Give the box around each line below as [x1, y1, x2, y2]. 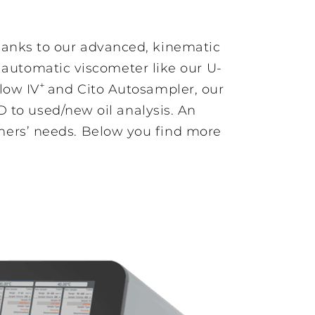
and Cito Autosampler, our [47, 82, 224, 97]
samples [57, 140, 111, 155]
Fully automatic [57, 89, 160, 104]
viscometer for [57, 106, 151, 121]
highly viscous [57, 123, 152, 138]
